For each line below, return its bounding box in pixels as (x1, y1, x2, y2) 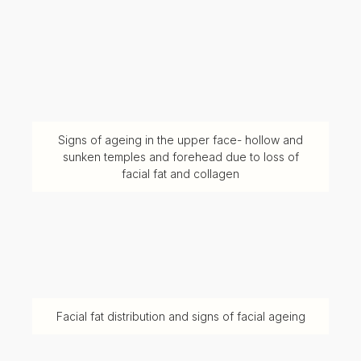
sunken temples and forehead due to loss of (62, 150, 299, 164)
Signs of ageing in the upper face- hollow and (58, 133, 303, 147)
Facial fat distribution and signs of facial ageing (56, 309, 305, 324)
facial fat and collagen (122, 167, 239, 181)
